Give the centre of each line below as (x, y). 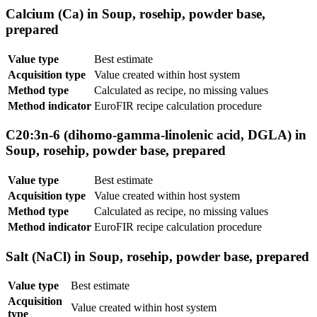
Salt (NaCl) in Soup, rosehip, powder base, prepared (157, 256)
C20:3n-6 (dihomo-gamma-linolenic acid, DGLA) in (156, 135)
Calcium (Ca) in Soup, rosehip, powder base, (136, 13)
